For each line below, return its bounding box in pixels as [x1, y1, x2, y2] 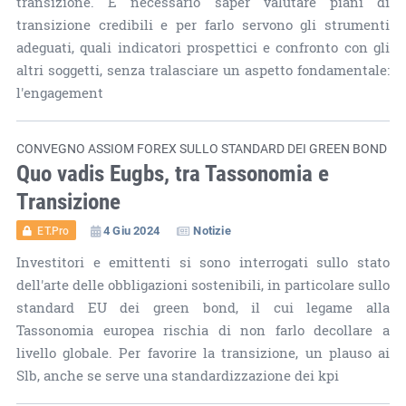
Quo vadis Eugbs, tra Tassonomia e [15, 157, 329, 188]
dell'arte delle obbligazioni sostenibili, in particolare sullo [15, 275, 391, 295]
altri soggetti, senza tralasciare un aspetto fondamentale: [15, 60, 391, 80]
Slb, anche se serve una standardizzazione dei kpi [15, 365, 339, 385]
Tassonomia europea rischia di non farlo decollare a [15, 320, 391, 340]
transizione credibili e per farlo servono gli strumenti [15, 14, 391, 34]
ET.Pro [37, 222, 70, 237]
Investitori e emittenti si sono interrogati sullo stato [15, 252, 391, 272]
